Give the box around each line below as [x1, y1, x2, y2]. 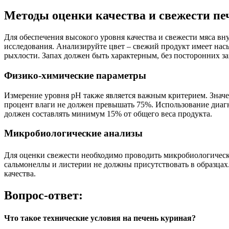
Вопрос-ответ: [4, 189, 83, 202]
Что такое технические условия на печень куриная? [4, 213, 196, 222]
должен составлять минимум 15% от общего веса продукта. [4, 109, 212, 118]
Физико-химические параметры [4, 70, 146, 81]
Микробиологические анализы [4, 128, 143, 139]
